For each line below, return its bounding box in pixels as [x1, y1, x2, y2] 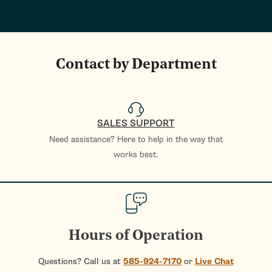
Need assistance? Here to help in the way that [49, 134, 223, 145]
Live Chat [195, 256, 234, 267]
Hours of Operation [69, 229, 203, 244]
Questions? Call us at [38, 256, 123, 267]
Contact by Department [55, 58, 217, 73]
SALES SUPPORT [97, 117, 175, 130]
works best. [114, 149, 158, 160]
